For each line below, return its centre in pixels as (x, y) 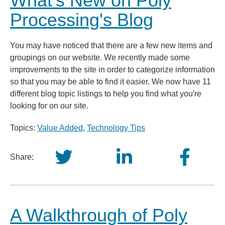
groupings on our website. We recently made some (100, 58)
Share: (22, 157)
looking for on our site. (49, 106)
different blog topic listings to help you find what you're (106, 94)
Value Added (60, 128)
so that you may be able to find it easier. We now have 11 (110, 82)
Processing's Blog (82, 20)
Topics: (24, 128)
